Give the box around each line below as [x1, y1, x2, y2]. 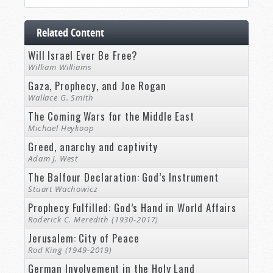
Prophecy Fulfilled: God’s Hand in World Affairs [28, 200, 236, 216]
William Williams [28, 62, 92, 73]
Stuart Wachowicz [28, 183, 98, 195]
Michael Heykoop [28, 122, 94, 134]
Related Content [37, 25, 104, 41]
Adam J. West [28, 153, 79, 165]
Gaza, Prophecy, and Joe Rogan [28, 78, 166, 94]
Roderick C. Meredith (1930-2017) [28, 214, 159, 225]
